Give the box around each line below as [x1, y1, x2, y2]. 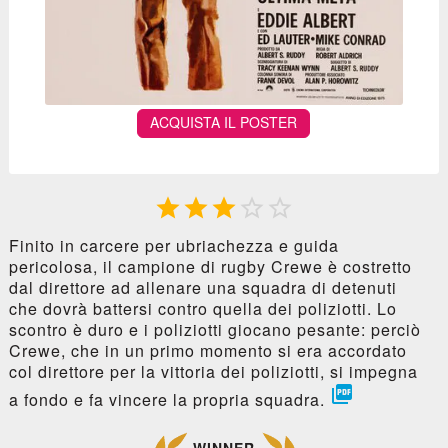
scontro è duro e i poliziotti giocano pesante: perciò [8, 318, 421, 342]
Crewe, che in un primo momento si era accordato [8, 339, 407, 363]
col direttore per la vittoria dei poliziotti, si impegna [8, 360, 418, 384]
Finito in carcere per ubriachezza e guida [8, 234, 339, 258]
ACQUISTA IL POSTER [150, 112, 298, 133]
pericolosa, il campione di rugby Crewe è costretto [8, 255, 412, 279]
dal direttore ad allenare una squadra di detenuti [8, 276, 397, 300]
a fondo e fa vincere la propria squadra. [8, 388, 330, 412]
